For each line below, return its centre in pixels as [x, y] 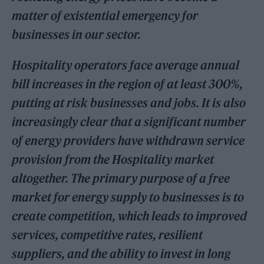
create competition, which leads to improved [130, 216]
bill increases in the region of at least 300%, [128, 84]
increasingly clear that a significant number [129, 121]
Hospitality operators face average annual [126, 65]
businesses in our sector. [77, 34]
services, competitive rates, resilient [108, 235]
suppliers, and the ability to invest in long [121, 253]
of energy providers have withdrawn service [128, 140]
